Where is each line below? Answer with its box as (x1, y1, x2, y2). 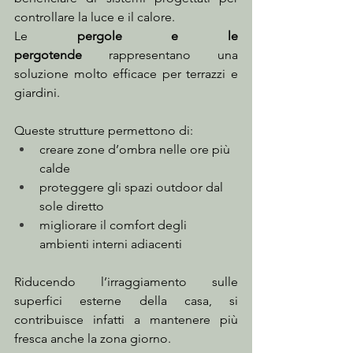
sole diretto (39, 199, 104, 214)
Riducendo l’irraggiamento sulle (14, 274, 238, 290)
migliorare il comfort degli (39, 217, 190, 233)
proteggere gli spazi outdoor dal (39, 180, 226, 195)
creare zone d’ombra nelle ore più (39, 142, 233, 158)
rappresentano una (82, 47, 238, 63)
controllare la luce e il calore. (14, 9, 175, 25)
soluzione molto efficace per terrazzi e (14, 66, 238, 82)
